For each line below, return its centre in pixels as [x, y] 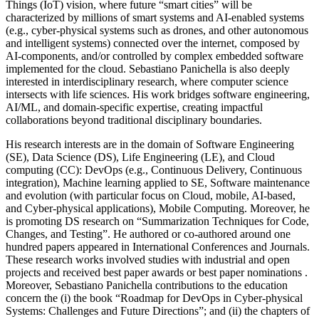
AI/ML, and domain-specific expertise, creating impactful [134, 108]
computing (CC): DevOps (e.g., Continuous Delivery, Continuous [154, 170]
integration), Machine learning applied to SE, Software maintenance [158, 183]
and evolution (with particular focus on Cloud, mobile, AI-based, [151, 196]
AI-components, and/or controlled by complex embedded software [155, 56]
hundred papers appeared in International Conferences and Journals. [158, 247]
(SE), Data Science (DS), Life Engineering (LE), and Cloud [140, 157]
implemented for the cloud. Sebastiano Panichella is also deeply [148, 69]
